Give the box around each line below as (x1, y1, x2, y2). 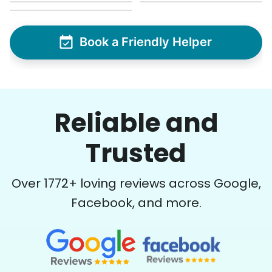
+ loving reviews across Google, (68, 174, 261, 192)
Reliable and (53, 104, 219, 141)
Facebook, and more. (70, 194, 202, 211)
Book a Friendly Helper (80, 35, 212, 50)
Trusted (86, 135, 186, 171)
